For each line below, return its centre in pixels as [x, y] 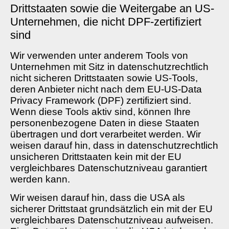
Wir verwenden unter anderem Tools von [99, 55]
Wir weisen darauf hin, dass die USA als [98, 198]
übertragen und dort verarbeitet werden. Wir [106, 134]
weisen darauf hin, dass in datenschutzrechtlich [114, 145]
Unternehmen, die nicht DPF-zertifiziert [106, 21]
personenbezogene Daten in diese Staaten [105, 123]
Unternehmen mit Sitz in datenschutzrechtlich [109, 66]
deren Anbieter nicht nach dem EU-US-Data [106, 89]
